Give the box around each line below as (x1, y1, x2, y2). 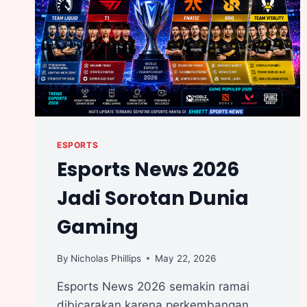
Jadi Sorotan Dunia (57, 185, 249, 212)
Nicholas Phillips (71, 252, 142, 264)
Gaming (57, 214, 138, 241)
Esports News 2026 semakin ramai (57, 279, 249, 293)
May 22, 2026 (155, 252, 217, 264)
